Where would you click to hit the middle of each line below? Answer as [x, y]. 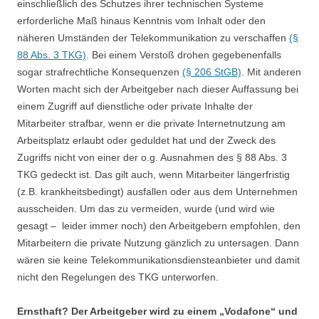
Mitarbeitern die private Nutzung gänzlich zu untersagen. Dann [158, 243]
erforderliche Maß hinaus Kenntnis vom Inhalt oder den [141, 21]
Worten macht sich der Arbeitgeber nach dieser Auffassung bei [158, 89]
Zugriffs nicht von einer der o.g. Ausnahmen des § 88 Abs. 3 [152, 157]
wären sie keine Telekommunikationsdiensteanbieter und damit [158, 260]
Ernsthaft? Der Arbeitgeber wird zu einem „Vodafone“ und [157, 311]
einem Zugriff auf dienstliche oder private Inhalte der [135, 106]
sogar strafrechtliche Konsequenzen [100, 72]
